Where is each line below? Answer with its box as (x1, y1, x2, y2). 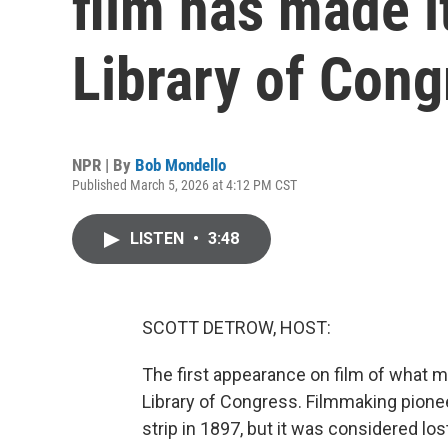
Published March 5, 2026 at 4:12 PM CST (72, 177, 297, 193)
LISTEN (130, 229, 188, 248)
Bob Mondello (135, 155, 226, 175)
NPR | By (72, 155, 135, 175)
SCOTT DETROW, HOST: (142, 317, 331, 338)
